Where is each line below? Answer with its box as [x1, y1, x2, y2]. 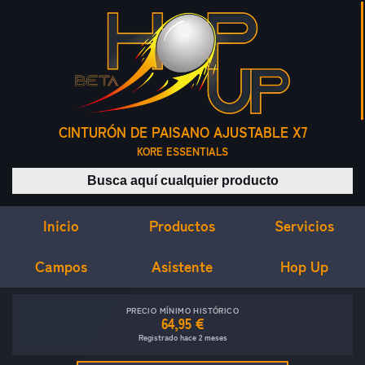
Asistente [152, 257, 213, 275]
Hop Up [279, 257, 328, 276]
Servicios [274, 216, 334, 235]
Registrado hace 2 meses [138, 332, 227, 343]
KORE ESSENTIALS [137, 145, 228, 159]
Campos [34, 257, 87, 275]
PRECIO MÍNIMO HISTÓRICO [125, 306, 240, 316]
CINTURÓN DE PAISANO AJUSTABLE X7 [58, 124, 307, 142]
